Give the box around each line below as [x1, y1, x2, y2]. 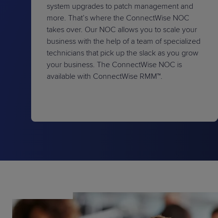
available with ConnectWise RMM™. [47, 72, 163, 81]
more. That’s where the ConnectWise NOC [47, 13, 189, 23]
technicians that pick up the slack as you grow [47, 48, 199, 58]
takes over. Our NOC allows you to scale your [47, 25, 197, 35]
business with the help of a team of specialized [47, 36, 200, 46]
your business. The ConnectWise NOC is [47, 60, 182, 70]
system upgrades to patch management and [47, 1, 193, 11]
